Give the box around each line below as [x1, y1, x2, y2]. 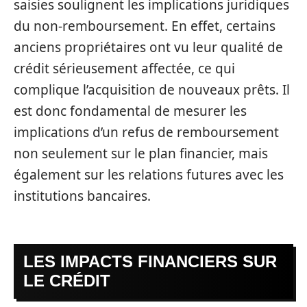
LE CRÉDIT [23, 271, 110, 290]
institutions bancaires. [14, 186, 151, 205]
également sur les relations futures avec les [14, 165, 284, 184]
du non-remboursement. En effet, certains [14, 16, 275, 35]
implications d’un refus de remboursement [14, 123, 279, 141]
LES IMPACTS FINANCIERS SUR [23, 252, 277, 271]
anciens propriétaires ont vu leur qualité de [14, 38, 283, 56]
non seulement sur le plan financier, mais [14, 144, 268, 162]
